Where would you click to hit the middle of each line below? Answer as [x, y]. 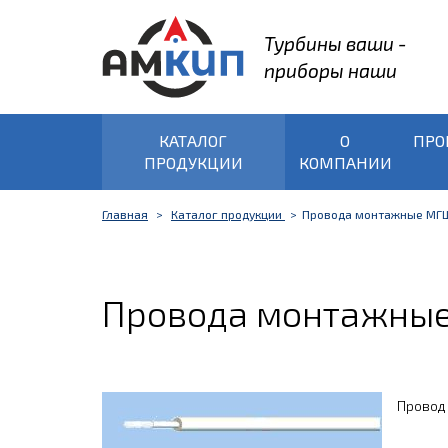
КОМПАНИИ [345, 162]
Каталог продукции [228, 214]
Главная [125, 214]
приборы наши [330, 70]
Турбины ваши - [335, 43]
